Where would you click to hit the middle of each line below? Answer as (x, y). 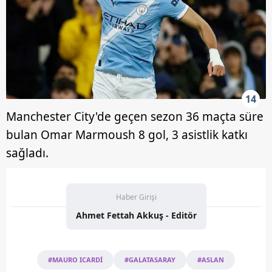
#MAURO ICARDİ (75, 259)
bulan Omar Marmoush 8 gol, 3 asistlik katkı (127, 134)
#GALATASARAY (150, 259)
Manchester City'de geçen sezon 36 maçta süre (135, 116)
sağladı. (27, 153)
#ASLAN (211, 259)
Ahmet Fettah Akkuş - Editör (136, 215)
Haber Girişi (136, 197)
